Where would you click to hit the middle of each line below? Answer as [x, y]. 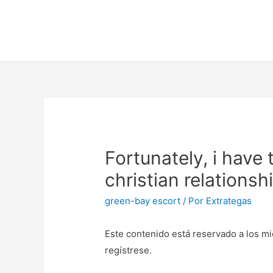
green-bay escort [143, 201]
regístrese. [129, 250]
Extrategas [229, 201]
